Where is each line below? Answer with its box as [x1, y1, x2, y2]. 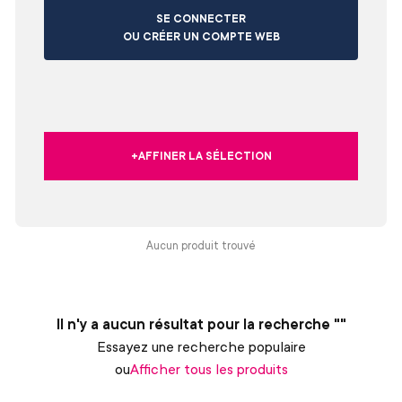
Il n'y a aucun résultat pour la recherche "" [56, 313, 346, 334]
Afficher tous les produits [129, 358, 288, 379]
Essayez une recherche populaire [96, 336, 306, 356]
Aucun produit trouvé [146, 237, 256, 253]
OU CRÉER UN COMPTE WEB [122, 28, 280, 44]
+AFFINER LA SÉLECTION [130, 147, 272, 163]
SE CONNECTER [156, 10, 246, 26]
